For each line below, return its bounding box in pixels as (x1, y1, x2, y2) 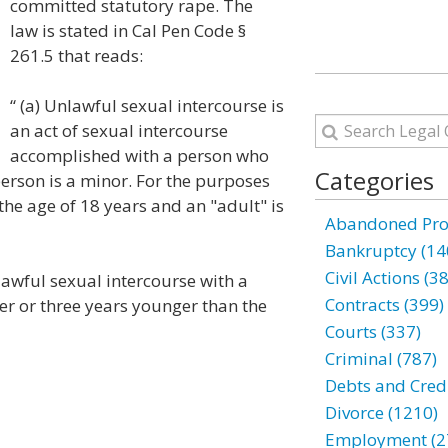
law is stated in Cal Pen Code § (10, 19, 246, 42)
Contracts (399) (324, 293, 444, 316)
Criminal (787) (324, 347, 437, 370)
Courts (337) (324, 320, 421, 343)
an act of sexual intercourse (10, 119, 228, 142)
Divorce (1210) (324, 401, 438, 424)
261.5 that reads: (10, 44, 143, 67)
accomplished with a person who (10, 144, 269, 167)
